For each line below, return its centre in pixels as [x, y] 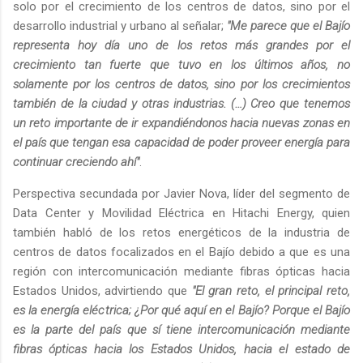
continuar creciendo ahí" [76, 162]
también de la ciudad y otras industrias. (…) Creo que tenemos [181, 103]
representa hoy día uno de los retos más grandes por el [181, 45]
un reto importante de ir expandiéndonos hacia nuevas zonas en [181, 123]
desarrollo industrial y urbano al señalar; [120, 26]
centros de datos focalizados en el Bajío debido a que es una [181, 252]
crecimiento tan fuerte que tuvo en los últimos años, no [181, 64]
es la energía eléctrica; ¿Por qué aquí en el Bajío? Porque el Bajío [181, 310]
